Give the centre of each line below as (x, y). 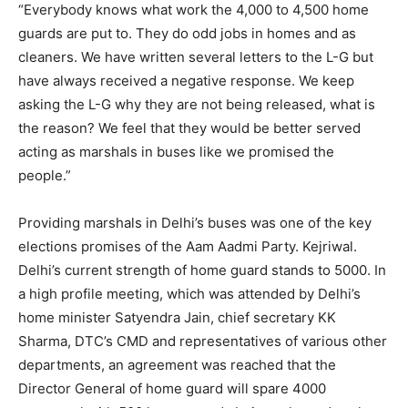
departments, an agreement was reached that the (177, 365)
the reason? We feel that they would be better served (189, 128)
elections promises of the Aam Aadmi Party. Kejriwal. (188, 246)
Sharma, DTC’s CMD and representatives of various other (203, 341)
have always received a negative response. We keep (186, 81)
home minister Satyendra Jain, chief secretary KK (177, 317)
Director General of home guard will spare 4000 (172, 388)
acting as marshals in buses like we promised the (176, 152)
